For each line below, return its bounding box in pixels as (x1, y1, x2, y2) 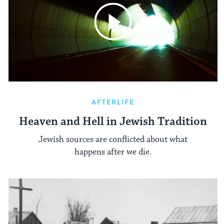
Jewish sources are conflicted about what (38, 134, 187, 145)
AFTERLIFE (91, 96, 135, 107)
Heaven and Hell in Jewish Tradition (19, 114, 207, 129)
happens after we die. (74, 146, 151, 158)
